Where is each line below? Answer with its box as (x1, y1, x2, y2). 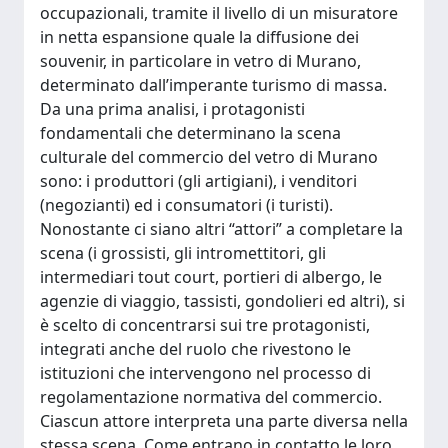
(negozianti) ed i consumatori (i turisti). (40, 194, 333, 216)
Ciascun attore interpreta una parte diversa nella (40, 410, 408, 432)
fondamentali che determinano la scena (40, 122, 341, 144)
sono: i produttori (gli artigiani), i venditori (40, 170, 357, 192)
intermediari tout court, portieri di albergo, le (40, 266, 382, 288)
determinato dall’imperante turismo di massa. (40, 74, 387, 96)
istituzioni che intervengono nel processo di (40, 362, 371, 384)
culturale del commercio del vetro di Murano (40, 146, 378, 168)
